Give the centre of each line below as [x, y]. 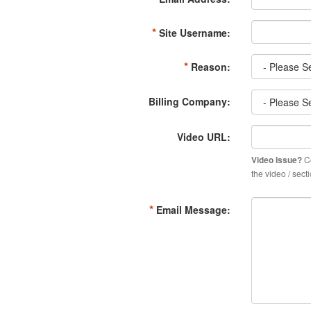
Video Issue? [276, 160]
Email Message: [192, 210]
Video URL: [203, 137]
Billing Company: [189, 101]
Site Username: [193, 33]
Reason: [209, 67]
